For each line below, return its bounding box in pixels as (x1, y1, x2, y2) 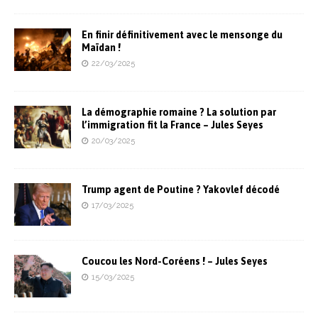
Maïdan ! (82, 41, 121, 53)
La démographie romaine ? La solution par (82, 106, 276, 118)
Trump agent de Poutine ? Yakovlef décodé (82, 183, 280, 195)
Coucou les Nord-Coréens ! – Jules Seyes (82, 255, 268, 267)
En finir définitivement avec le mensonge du (82, 28, 283, 40)
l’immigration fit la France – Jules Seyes (82, 119, 263, 131)
